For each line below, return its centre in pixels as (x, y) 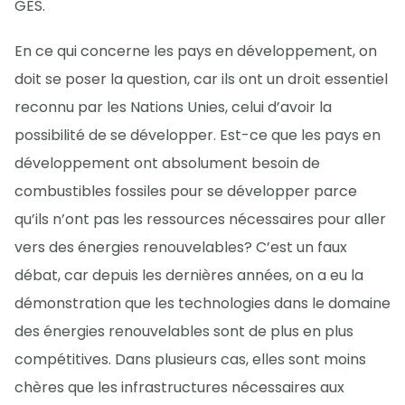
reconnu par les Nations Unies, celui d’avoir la (173, 107)
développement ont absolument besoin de (167, 163)
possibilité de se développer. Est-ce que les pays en (198, 135)
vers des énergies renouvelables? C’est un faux (181, 247)
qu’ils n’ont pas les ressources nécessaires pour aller (200, 219)
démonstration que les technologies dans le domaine (202, 303)
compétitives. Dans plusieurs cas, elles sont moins (190, 359)
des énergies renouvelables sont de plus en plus (184, 331)
